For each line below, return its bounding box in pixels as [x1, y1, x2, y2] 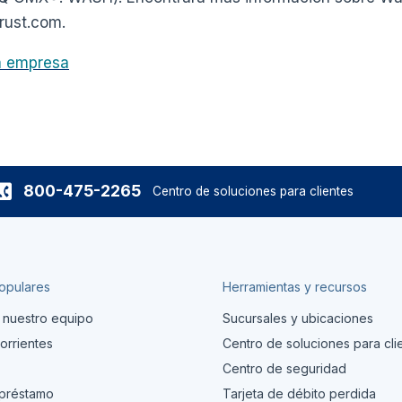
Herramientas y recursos [223, 278, 368, 294]
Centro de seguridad [223, 360, 347, 376]
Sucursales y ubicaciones [223, 310, 374, 326]
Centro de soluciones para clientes [153, 183, 354, 198]
